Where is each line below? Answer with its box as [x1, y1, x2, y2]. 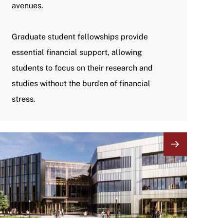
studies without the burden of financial [12, 78, 150, 88]
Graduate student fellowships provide [12, 32, 148, 41]
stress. [12, 94, 37, 104]
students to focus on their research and [12, 63, 153, 73]
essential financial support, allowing [12, 47, 142, 57]
